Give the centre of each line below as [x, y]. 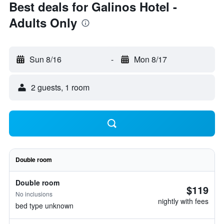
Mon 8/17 [150, 59]
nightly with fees [183, 201]
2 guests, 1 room [60, 87]
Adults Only [43, 22]
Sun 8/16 [45, 59]
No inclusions [34, 194]
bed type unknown [44, 205]
